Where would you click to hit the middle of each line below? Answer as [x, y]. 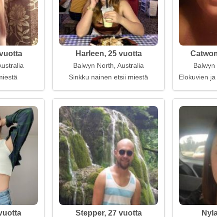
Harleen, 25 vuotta [108, 54]
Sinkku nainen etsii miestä [108, 77]
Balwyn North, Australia [108, 65]
